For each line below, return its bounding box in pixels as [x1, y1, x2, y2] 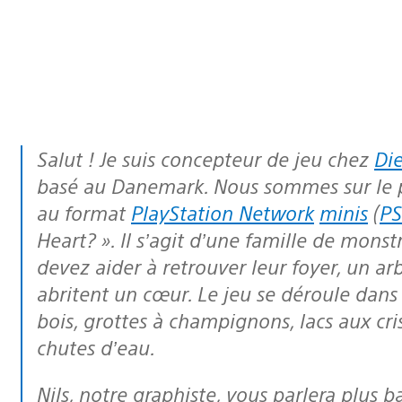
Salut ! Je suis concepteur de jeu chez [48, 144, 374, 171]
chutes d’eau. [37, 333, 155, 360]
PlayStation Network [131, 198, 314, 225]
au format [37, 198, 131, 225]
